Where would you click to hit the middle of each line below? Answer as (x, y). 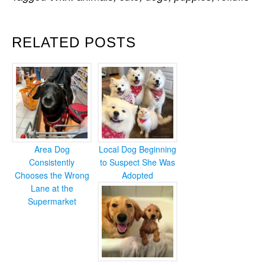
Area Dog (52, 149)
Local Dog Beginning (138, 149)
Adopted (138, 175)
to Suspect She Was (138, 162)
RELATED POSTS (74, 42)
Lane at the (52, 188)
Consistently (52, 162)
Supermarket (52, 201)
